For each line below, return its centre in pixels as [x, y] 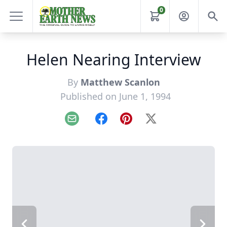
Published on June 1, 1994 [116, 96]
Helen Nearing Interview [113, 60]
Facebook [119, 124]
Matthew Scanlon [120, 82]
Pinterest [143, 124]
